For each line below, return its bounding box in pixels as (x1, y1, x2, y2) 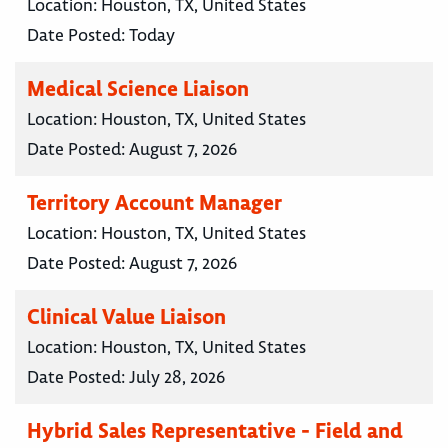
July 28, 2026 (129, 366, 225, 389)
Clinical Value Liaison (27, 303, 226, 331)
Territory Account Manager (27, 189, 282, 217)
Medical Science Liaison (27, 75, 249, 103)
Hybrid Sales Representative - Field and (27, 417, 403, 445)
